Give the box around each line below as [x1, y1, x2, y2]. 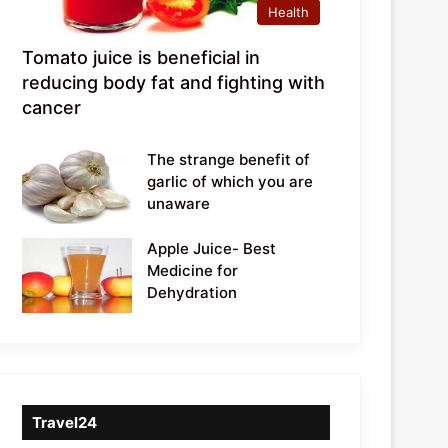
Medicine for [147, 260, 239, 280]
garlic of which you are [147, 171, 314, 191]
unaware [147, 193, 211, 213]
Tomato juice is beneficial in [22, 46, 261, 68]
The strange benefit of [147, 149, 311, 169]
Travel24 [32, 412, 98, 432]
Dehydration [147, 282, 238, 302]
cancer [22, 96, 82, 118]
